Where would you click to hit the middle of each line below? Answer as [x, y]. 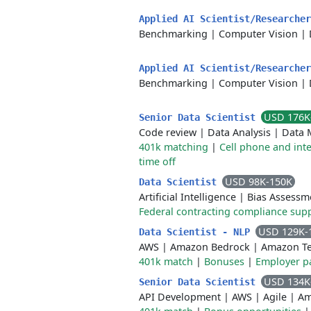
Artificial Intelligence [187, 197]
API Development [180, 297]
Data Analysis [239, 132]
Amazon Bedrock [210, 247]
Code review [168, 132]
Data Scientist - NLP [197, 232]
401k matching [174, 147]
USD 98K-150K [259, 182]
